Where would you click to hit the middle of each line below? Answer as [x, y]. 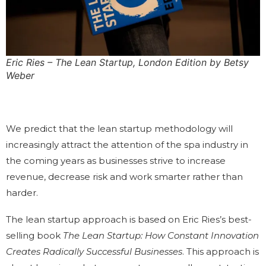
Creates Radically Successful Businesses [94, 251]
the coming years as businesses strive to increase [116, 160]
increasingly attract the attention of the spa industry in [127, 144]
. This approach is [221, 251]
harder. [22, 192]
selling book [34, 235]
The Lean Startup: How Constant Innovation [161, 235]
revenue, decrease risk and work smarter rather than [124, 176]
